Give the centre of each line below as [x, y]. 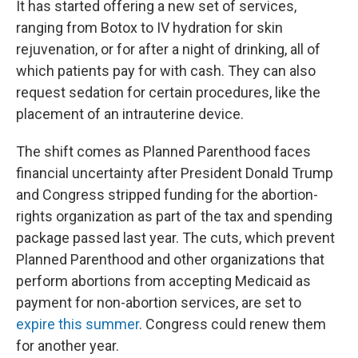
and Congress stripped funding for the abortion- [167, 195]
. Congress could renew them [233, 324]
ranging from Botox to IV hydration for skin [149, 28]
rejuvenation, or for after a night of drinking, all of [168, 50]
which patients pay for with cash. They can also [166, 71]
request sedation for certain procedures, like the [168, 93]
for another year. [68, 346]
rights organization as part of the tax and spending [174, 217]
